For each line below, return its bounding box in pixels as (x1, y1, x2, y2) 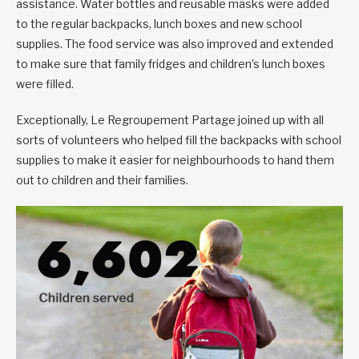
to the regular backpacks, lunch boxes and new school (16, 17, 302, 31)
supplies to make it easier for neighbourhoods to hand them (16, 153, 334, 167)
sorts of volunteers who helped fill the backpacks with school (16, 133, 341, 147)
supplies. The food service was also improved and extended (16, 37, 333, 51)
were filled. (16, 77, 76, 91)
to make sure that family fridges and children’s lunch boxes (16, 57, 325, 71)
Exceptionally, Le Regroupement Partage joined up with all (16, 113, 324, 127)
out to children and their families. (16, 173, 191, 188)
